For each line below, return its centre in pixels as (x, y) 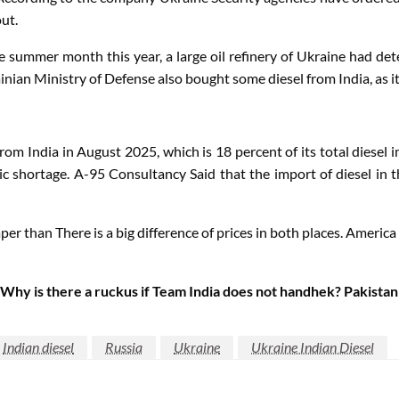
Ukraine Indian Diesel (313, 346)
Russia (124, 346)
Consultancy (148, 173)
